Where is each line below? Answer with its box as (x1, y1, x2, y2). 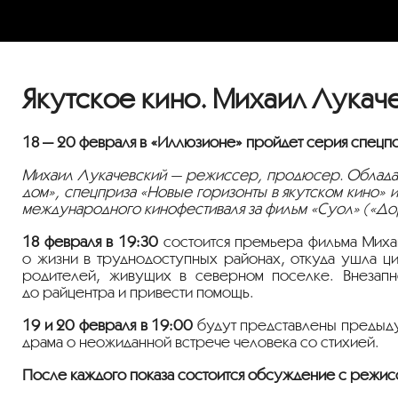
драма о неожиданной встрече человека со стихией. (22, 332, 379, 350)
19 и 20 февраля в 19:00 (22, 315, 194, 333)
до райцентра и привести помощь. (22, 283, 254, 300)
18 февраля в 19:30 (22, 232, 159, 250)
